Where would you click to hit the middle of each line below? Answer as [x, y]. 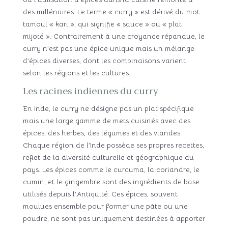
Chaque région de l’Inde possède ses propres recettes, [113, 145]
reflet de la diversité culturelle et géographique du [108, 157]
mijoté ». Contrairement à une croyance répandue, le [113, 36]
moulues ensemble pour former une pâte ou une [105, 206]
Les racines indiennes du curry [90, 91]
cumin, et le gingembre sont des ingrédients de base [111, 181]
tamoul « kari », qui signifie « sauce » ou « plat [102, 24]
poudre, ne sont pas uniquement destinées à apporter [114, 218]
